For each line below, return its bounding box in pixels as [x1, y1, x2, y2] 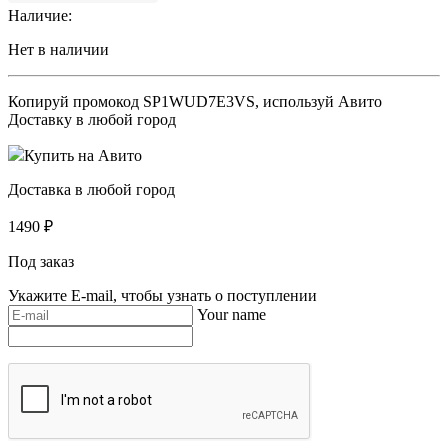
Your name [197, 305, 266, 323]
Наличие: [8, 6, 72, 24]
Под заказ [8, 252, 74, 270]
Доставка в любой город [8, 180, 175, 198]
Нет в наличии [8, 40, 109, 58]
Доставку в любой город [8, 110, 176, 128]
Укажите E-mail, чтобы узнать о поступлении [8, 286, 317, 304]
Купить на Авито [24, 146, 142, 164]
